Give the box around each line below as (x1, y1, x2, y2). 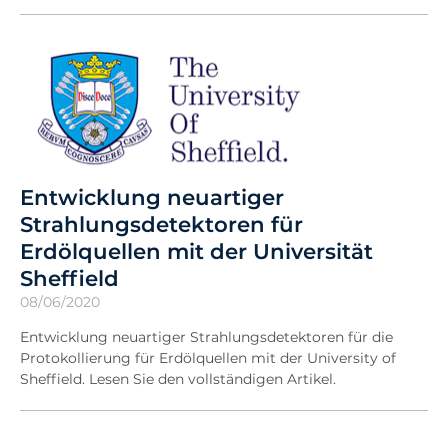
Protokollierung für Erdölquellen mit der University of (20, 349, 396, 367)
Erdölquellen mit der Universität (20, 238, 373, 264)
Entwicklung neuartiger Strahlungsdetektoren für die (20, 328, 393, 346)
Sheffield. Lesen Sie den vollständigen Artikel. (20, 370, 336, 388)
